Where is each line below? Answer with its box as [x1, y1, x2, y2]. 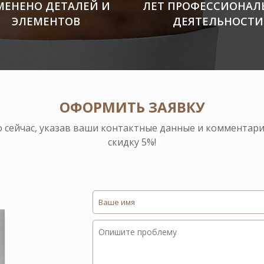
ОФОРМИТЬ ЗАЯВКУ [59, 97, 205, 117]
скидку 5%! [108, 136, 156, 148]
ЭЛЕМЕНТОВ [11, 14, 80, 28]
